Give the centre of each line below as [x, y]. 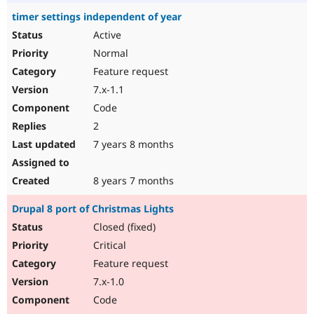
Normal [109, 53]
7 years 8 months [132, 144]
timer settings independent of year [97, 17]
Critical [108, 245]
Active [106, 35]
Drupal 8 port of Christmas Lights [93, 209]
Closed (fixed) [123, 227]
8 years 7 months [132, 181]
